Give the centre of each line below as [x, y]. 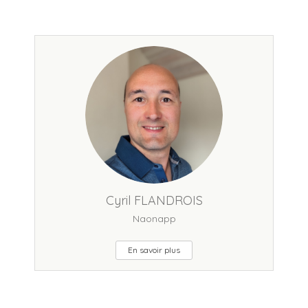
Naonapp [154, 219]
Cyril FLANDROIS [154, 200]
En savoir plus [154, 250]
